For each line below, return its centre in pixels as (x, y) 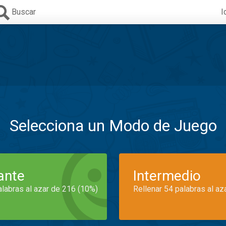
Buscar (24, 12)
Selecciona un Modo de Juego (113, 126)
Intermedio (167, 176)
